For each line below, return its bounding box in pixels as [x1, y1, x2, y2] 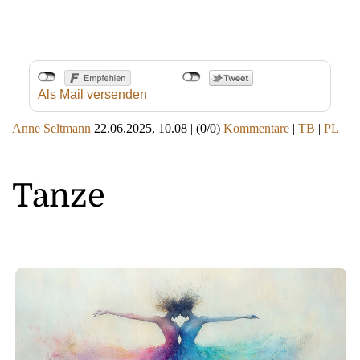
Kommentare [223, 121, 289, 135]
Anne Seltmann [12, 121, 91, 135]
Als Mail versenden [37, 87, 147, 101]
